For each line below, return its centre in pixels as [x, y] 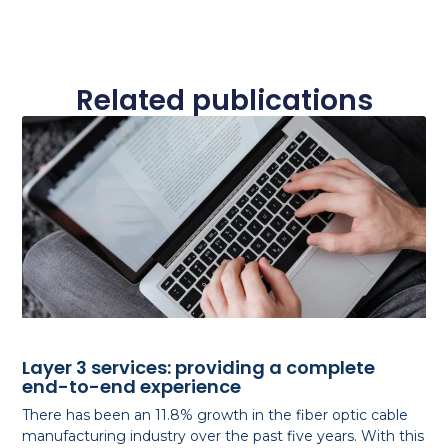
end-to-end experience [132, 387]
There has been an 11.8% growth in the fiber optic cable [215, 415]
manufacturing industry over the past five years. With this [223, 436]
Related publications [224, 101]
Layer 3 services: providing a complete [199, 368]
